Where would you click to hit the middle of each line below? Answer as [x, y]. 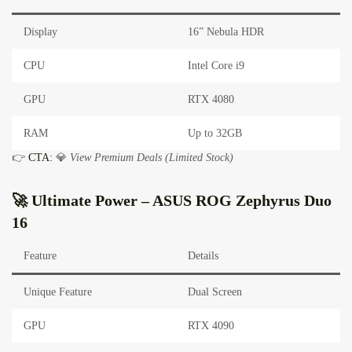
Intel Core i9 [216, 66]
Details [203, 256]
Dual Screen [215, 292]
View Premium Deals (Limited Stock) [152, 158]
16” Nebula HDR [226, 32]
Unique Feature [58, 292]
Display [40, 32]
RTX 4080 [211, 100]
